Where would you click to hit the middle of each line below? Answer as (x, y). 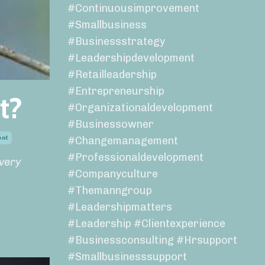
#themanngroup (109, 191)
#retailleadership (112, 75)
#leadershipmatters (119, 207)
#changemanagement (122, 141)
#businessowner (110, 125)
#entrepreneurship (116, 91)
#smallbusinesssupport (127, 257)
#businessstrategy (116, 42)
